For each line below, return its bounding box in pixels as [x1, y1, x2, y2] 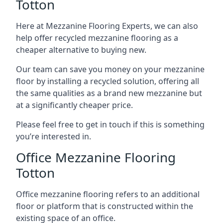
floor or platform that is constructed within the [16, 200, 193, 212]
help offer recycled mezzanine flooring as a [16, 32, 178, 43]
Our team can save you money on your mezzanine [16, 63, 205, 75]
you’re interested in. [16, 130, 91, 142]
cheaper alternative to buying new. [16, 44, 146, 55]
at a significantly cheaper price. [16, 99, 133, 111]
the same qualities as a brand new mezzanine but [16, 87, 202, 99]
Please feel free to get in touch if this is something [16, 118, 205, 130]
